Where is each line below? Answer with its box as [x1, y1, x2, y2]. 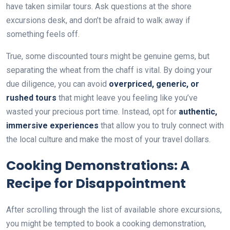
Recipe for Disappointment [6, 174, 186, 193]
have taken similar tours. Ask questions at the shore [6, 1, 191, 11]
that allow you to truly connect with [99, 120, 224, 130]
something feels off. [6, 29, 80, 39]
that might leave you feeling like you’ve [56, 92, 198, 103]
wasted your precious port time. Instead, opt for [6, 106, 179, 117]
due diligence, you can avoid [6, 79, 109, 89]
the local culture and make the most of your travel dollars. [6, 134, 210, 144]
